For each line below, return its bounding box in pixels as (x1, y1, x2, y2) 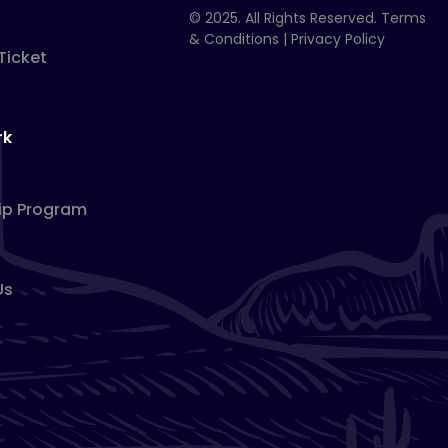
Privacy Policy (291, 29, 386, 49)
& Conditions (189, 29, 280, 49)
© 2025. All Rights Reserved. (189, 8, 382, 28)
